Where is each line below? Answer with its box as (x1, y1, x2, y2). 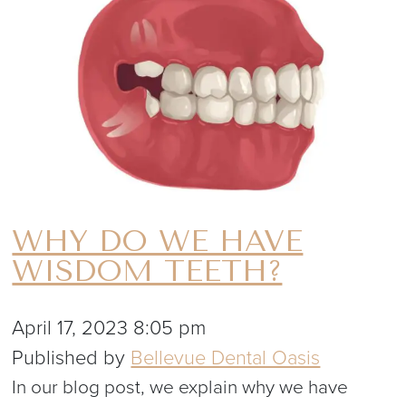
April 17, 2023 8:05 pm (12, 316, 207, 341)
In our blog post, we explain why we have (12, 376, 349, 400)
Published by (12, 346, 131, 371)
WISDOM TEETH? (12, 254, 283, 289)
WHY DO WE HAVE (12, 224, 304, 259)
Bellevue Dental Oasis (130, 346, 321, 371)
